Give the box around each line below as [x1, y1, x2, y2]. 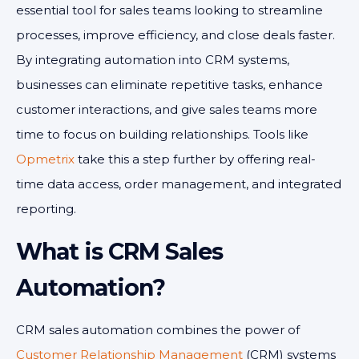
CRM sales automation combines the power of [16, 322, 300, 337]
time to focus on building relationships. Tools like [16, 127, 309, 142]
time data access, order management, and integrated [16, 176, 341, 192]
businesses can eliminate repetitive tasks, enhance [16, 77, 323, 92]
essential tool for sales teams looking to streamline [16, 2, 323, 18]
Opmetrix [16, 151, 75, 167]
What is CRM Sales [16, 237, 223, 265]
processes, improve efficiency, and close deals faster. [16, 27, 335, 42]
